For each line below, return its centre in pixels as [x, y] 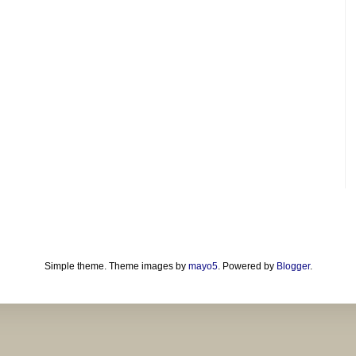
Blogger [293, 267]
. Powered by [247, 267]
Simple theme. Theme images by [116, 267]
